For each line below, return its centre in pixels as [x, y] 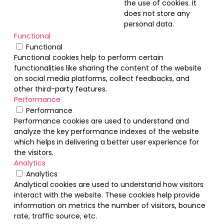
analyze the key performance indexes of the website [106, 132]
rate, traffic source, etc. [55, 216]
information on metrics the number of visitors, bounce [110, 206]
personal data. [149, 24]
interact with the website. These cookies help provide [107, 195]
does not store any [157, 14]
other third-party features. [60, 89]
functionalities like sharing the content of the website [108, 68]
